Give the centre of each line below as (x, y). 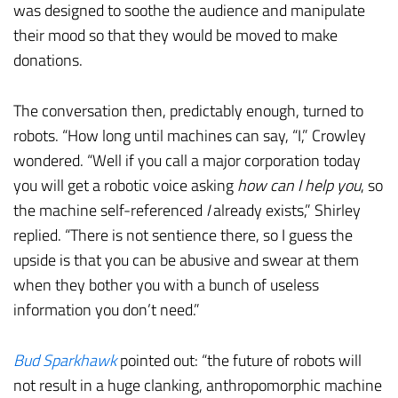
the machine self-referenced (110, 211)
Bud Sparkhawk (65, 361)
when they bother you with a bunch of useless (166, 285)
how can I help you (299, 186)
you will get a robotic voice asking (125, 186)
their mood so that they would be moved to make (175, 36)
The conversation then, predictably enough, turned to (188, 111)
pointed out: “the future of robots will (239, 361)
